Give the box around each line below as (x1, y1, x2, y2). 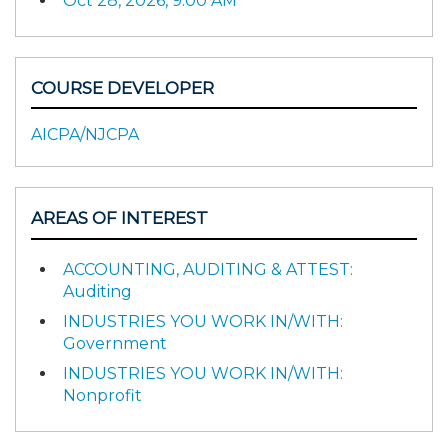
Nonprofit (63, 385, 142, 405)
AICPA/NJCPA (31, 125, 139, 145)
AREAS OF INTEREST (31, 208, 208, 229)
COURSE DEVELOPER (31, 77, 214, 98)
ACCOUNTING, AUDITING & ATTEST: (63, 259, 353, 279)
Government (63, 333, 167, 353)
